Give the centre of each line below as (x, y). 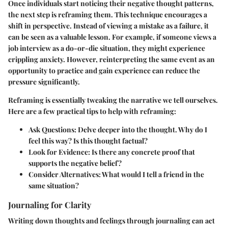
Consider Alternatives (64, 174)
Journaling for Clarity (50, 204)
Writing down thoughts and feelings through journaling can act (111, 220)
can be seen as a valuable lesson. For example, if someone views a (112, 37)
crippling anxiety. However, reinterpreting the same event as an (111, 59)
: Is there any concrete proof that (141, 152)
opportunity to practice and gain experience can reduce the (104, 70)
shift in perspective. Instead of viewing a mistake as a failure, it (108, 25)
